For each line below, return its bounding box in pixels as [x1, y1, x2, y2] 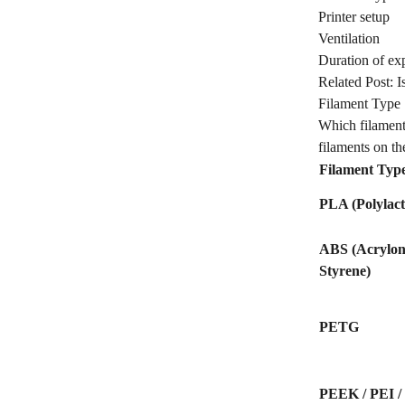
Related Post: [318, 74, 397, 89]
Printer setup [318, 9, 390, 24]
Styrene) [319, 263, 371, 278]
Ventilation [318, 31, 380, 46]
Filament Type [318, 96, 400, 111]
